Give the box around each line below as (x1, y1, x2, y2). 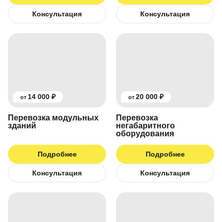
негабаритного (116, 121, 175, 130)
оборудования (116, 129, 174, 138)
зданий (8, 121, 36, 130)
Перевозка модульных (8, 113, 99, 122)
